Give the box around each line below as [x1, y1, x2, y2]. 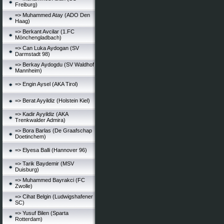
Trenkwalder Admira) [15, 117, 65, 123]
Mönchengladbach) [15, 34, 61, 40]
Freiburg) [15, 1, 37, 7]
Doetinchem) [15, 133, 46, 139]
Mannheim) [15, 67, 42, 73]
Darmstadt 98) [15, 51, 50, 57]
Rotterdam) [15, 216, 42, 222]
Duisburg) [15, 166, 39, 172]
